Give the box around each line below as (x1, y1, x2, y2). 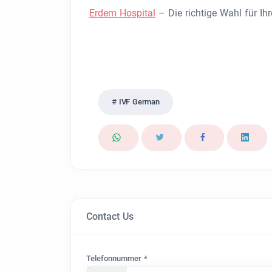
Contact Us (86, 211, 134, 222)
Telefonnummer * (86, 254, 148, 263)
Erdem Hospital (89, 7, 155, 19)
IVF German (118, 97, 160, 106)
